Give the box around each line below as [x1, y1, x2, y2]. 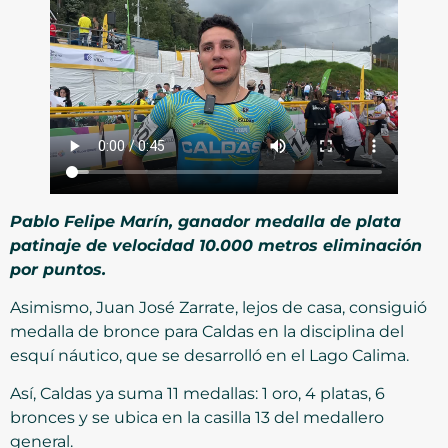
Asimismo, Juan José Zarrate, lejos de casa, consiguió [10, 297, 427, 317]
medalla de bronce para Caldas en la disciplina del [10, 321, 404, 341]
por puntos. [10, 259, 106, 279]
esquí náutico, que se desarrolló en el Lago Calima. [10, 345, 409, 365]
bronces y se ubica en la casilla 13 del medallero [10, 408, 384, 428]
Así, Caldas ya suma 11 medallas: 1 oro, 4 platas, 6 [10, 384, 385, 404]
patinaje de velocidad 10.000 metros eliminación [10, 235, 422, 255]
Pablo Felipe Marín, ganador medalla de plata [10, 211, 401, 231]
